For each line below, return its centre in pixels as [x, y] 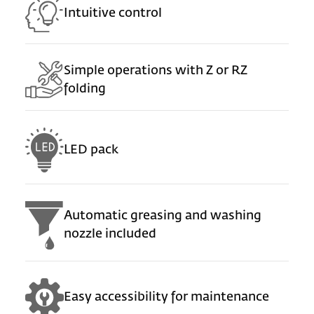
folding [85, 89]
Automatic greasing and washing [163, 216]
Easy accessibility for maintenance [167, 298]
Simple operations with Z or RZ [156, 71]
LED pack [91, 150]
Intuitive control [113, 14]
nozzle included [110, 234]
